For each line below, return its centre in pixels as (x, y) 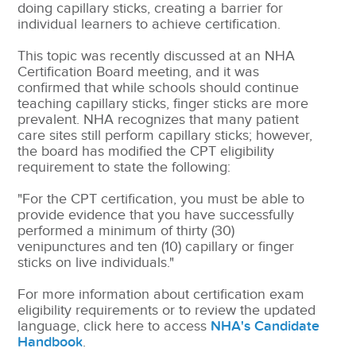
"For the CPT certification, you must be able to (161, 199)
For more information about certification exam (161, 295)
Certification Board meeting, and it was (139, 72)
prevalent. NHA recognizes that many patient (159, 120)
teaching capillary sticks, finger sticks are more (163, 104)
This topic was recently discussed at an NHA (157, 56)
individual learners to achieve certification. (149, 25)
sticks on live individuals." (96, 263)
